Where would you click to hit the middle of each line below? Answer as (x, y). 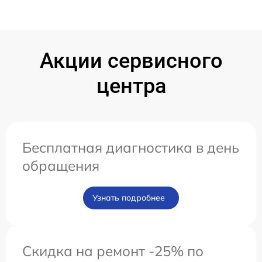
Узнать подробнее (129, 198)
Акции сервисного (131, 61)
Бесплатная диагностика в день (131, 148)
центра (131, 86)
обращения (61, 166)
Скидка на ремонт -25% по (113, 251)
